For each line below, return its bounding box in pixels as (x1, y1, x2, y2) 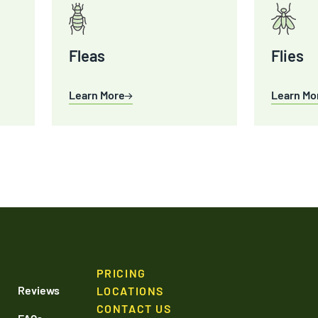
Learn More (69, 88, 125, 102)
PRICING (96, 266, 146, 280)
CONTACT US (96, 302, 172, 315)
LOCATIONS (96, 284, 165, 297)
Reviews (17, 283, 60, 297)
